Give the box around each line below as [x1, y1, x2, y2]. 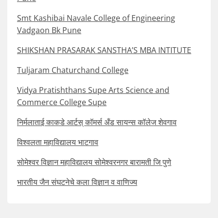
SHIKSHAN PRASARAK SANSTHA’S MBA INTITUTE [17, 45, 191, 56]
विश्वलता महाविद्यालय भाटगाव [17, 137, 98, 148]
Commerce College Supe [17, 97, 107, 108]
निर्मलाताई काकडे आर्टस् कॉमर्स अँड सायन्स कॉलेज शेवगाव [17, 117, 177, 128]
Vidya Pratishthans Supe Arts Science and [17, 85, 169, 96]
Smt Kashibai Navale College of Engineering [17, 13, 175, 24]
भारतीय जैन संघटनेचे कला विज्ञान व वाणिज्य [17, 177, 137, 188]
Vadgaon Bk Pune [17, 25, 81, 36]
